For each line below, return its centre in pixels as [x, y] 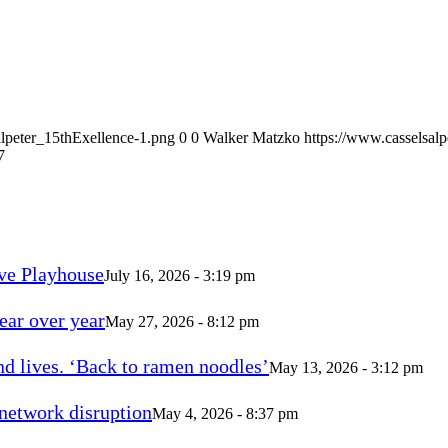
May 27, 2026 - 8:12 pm [182, 321]
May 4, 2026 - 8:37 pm [225, 413]
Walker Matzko [251, 137]
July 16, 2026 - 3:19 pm [179, 275]
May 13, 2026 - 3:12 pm [346, 367]
